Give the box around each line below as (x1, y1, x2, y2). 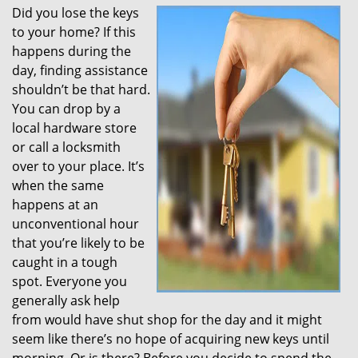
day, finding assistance (12, 62, 148, 79)
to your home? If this (12, 23, 136, 41)
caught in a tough (12, 253, 117, 271)
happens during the (12, 42, 131, 60)
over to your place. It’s (12, 157, 145, 175)
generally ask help (12, 292, 120, 309)
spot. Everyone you (12, 272, 127, 290)
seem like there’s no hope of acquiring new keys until (12, 330, 329, 348)
